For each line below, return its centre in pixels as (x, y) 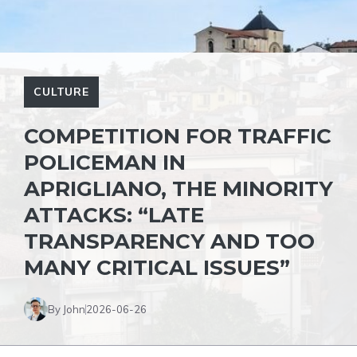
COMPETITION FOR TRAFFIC (178, 136)
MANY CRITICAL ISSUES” (157, 268)
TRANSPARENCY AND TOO (169, 241)
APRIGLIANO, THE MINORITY (178, 189)
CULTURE (61, 92)
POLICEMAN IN (105, 163)
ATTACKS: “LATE (114, 215)
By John (67, 309)
